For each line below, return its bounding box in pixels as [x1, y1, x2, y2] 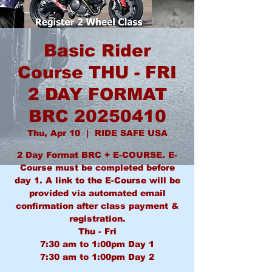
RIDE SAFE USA [94, 128, 168, 138]
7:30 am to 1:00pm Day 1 [40, 239, 154, 249]
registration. [69, 214, 126, 223]
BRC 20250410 [28, 107, 166, 126]
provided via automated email [29, 188, 166, 198]
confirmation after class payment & [16, 201, 178, 211]
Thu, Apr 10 [27, 128, 80, 138]
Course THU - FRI [18, 63, 177, 82]
